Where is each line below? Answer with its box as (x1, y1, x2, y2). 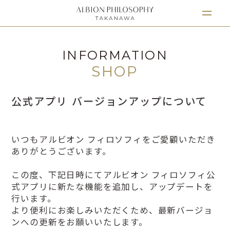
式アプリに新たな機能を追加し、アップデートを (11, 180, 213, 193)
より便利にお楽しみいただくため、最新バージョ (11, 203, 213, 216)
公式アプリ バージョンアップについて (11, 93, 207, 108)
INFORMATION (62, 48, 168, 63)
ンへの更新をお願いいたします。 (11, 215, 148, 228)
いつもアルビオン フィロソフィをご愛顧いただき (11, 132, 216, 145)
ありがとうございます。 (11, 144, 111, 157)
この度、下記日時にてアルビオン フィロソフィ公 (11, 168, 216, 181)
